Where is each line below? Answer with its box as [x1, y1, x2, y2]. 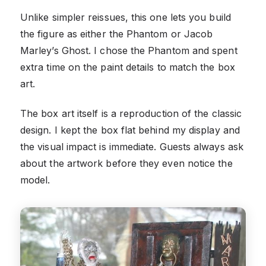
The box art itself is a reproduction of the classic [20, 107, 242, 119]
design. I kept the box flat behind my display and [20, 123, 240, 136]
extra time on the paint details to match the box [20, 61, 235, 73]
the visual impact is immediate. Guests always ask [20, 140, 243, 153]
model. [20, 173, 50, 186]
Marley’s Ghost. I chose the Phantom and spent [20, 44, 237, 56]
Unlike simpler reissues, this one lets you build [20, 11, 231, 23]
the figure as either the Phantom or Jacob [20, 27, 213, 40]
